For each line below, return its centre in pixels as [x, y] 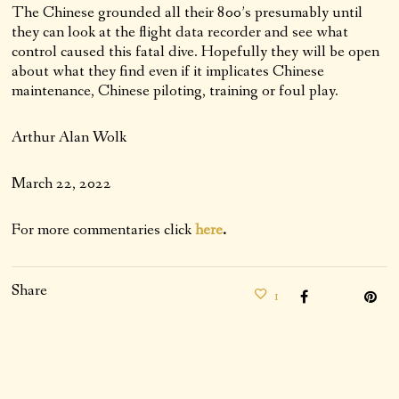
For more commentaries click [104, 229]
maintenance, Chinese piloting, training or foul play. [175, 90]
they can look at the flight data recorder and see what [180, 32]
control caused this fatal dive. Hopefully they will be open [196, 51]
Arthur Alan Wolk [69, 137]
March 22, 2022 [62, 183]
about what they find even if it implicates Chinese [168, 71]
